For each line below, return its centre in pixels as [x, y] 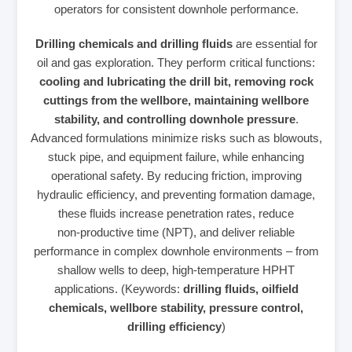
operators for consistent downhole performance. [176, 9]
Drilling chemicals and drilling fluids [134, 43]
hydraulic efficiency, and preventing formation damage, [176, 194]
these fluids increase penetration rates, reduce [176, 213]
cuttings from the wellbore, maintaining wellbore [176, 100]
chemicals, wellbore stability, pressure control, [176, 307]
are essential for [275, 43]
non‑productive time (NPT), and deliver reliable [176, 232]
